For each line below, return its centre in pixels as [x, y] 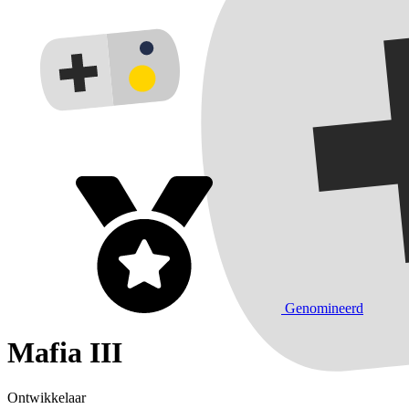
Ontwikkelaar [47, 397]
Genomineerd [324, 308]
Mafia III [65, 353]
